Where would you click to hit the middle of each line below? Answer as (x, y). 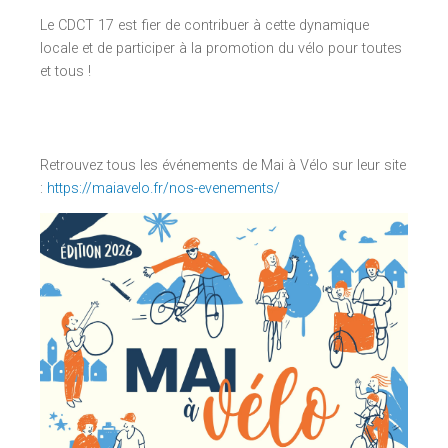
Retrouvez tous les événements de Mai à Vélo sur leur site (223, 166)
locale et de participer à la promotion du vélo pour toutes (221, 48)
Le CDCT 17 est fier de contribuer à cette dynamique (204, 25)
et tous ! (65, 71)
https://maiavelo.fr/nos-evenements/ (163, 189)
